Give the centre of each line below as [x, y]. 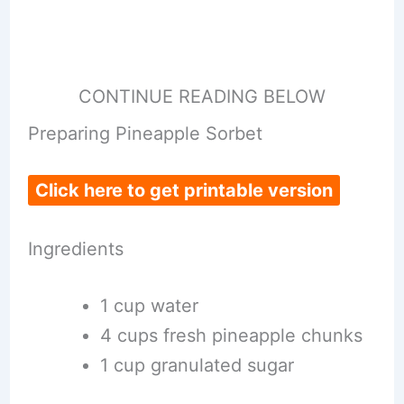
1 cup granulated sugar [197, 365]
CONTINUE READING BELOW [202, 96]
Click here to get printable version [184, 190]
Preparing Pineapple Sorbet [145, 133]
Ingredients [75, 249]
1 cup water [149, 306]
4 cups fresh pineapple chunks [231, 335]
